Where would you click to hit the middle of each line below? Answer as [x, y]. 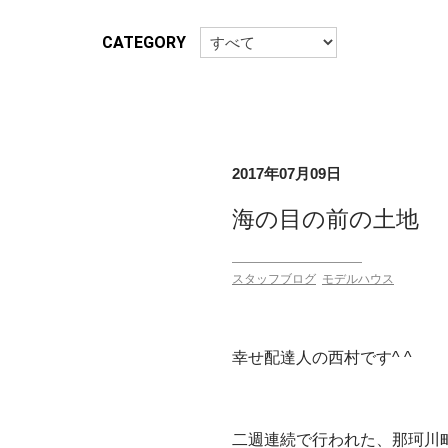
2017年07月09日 [286, 173]
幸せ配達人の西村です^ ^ [322, 357]
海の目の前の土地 [325, 218]
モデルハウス [358, 278]
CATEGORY [144, 42]
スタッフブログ [274, 278]
